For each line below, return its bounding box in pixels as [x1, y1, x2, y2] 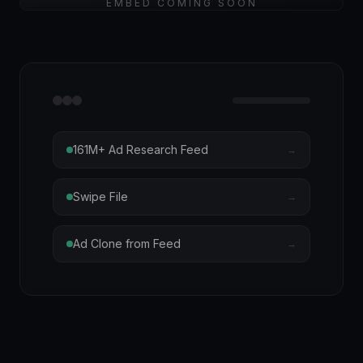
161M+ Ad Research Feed [73, 143, 208, 156]
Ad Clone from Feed [73, 237, 181, 250]
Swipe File [73, 190, 128, 203]
